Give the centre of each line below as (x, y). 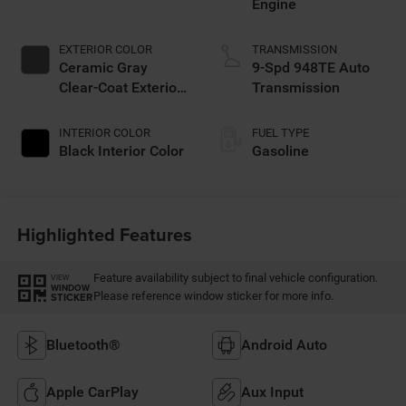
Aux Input (272, 392)
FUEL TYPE (280, 133)
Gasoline (280, 151)
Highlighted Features (104, 234)
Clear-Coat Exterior (120, 88)
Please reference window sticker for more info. (213, 296)
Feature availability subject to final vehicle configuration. (235, 278)
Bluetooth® (83, 345)
